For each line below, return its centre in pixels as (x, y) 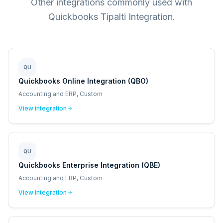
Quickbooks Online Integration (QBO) (83, 81)
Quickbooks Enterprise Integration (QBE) (89, 165)
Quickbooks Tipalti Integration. (111, 17)
